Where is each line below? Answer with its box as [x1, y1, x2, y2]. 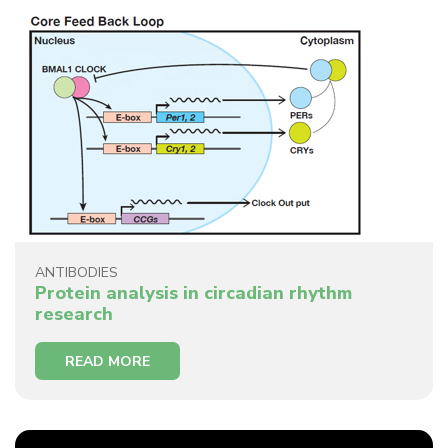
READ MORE [65, 351, 150, 371]
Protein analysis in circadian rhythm [35, 280, 352, 305]
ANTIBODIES [35, 262, 118, 282]
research [35, 301, 113, 326]
